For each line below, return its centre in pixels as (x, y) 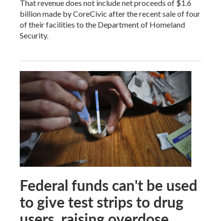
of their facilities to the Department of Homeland (102, 24)
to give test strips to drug (102, 202)
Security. (34, 35)
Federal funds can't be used (109, 185)
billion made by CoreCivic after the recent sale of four (110, 13)
